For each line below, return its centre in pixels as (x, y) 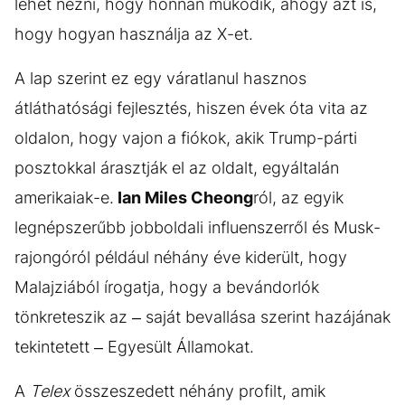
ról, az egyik (298, 198)
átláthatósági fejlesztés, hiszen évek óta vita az (191, 108)
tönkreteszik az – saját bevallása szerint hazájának (202, 317)
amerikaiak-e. (64, 198)
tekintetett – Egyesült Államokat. (134, 347)
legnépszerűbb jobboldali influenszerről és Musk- (198, 227)
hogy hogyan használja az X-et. (134, 34)
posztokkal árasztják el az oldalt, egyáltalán (177, 168)
